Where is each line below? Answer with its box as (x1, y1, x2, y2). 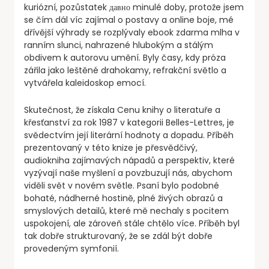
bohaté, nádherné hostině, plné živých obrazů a (24, 192, 223, 205)
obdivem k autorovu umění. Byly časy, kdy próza (24, 52, 226, 64)
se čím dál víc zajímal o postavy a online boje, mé (24, 14, 234, 26)
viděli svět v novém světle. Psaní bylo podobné (24, 180, 219, 192)
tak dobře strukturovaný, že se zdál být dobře (24, 230, 213, 243)
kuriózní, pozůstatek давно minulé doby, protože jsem (24, 1, 244, 14)
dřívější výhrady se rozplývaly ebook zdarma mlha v (24, 26, 240, 39)
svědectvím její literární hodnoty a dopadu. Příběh (24, 129, 234, 142)
